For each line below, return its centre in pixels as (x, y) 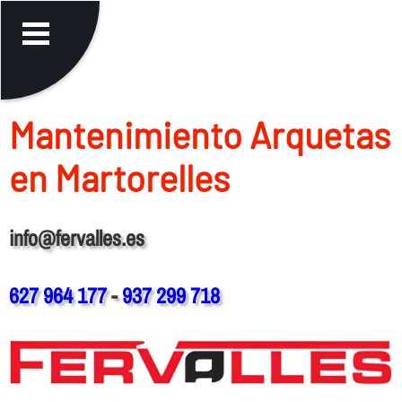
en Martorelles (119, 177)
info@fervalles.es (76, 237)
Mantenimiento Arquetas (199, 134)
